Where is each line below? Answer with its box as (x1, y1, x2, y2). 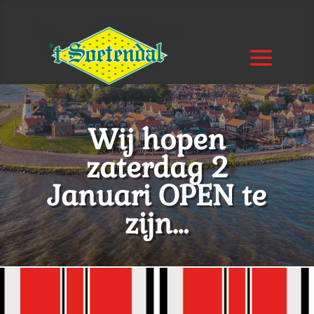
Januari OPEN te (47, 178, 266, 214)
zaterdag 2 (86, 150, 228, 186)
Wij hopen (88, 122, 226, 158)
